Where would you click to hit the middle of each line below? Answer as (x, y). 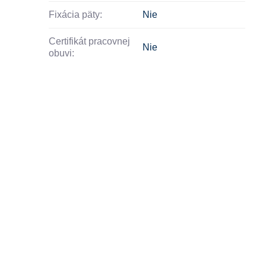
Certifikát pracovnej (90, 41)
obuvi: (62, 53)
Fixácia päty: (76, 14)
